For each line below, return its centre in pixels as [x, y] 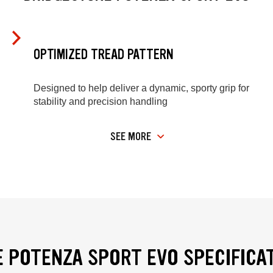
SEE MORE [131, 137]
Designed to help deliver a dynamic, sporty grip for [141, 88]
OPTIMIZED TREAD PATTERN [104, 54]
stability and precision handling [101, 102]
